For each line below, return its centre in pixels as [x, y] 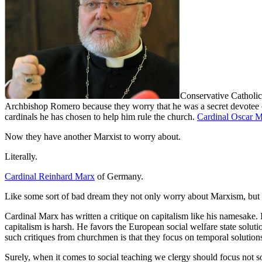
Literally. [21, 156]
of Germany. [119, 176]
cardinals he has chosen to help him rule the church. [101, 116]
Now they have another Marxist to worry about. [93, 136]
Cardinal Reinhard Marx [50, 176]
